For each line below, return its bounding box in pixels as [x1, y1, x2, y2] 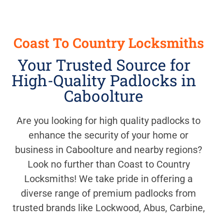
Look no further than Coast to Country [27, 158, 190, 170]
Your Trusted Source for [17, 54, 190, 76]
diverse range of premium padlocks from [21, 187, 196, 200]
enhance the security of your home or [29, 129, 188, 141]
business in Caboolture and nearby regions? [15, 144, 202, 156]
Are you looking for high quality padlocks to [16, 115, 201, 127]
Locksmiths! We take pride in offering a [24, 173, 193, 185]
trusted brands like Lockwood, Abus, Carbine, [12, 202, 205, 214]
